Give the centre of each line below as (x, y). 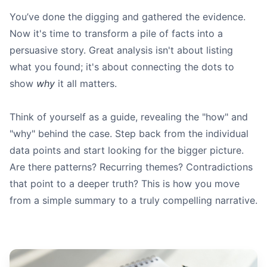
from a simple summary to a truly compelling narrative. (133, 201)
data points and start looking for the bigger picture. (127, 150)
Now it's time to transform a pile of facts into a (116, 34)
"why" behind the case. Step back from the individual (129, 134)
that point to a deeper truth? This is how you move (125, 184)
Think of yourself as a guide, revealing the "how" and (129, 117)
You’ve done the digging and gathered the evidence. (128, 17)
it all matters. (86, 84)
